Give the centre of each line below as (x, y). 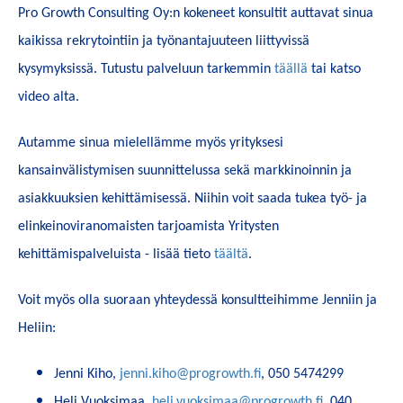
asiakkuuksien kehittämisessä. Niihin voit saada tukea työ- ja (193, 198)
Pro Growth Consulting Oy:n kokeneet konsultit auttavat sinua (196, 13)
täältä (231, 254)
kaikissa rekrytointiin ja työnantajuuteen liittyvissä (164, 41)
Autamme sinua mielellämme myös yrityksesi (151, 143)
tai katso (334, 69)
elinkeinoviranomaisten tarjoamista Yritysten (148, 226)
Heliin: (37, 328)
